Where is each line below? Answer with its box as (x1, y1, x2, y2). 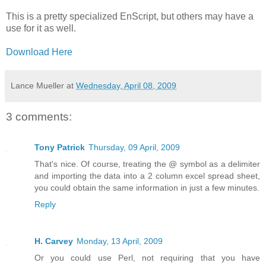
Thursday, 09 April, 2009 (88, 142, 180, 153)
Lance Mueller (11, 81, 64, 91)
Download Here (6, 47, 72, 58)
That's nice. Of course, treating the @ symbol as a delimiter (34, 159, 260, 169)
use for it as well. (6, 23, 76, 34)
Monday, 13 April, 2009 (77, 236, 163, 246)
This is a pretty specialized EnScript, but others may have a (6, 11, 254, 22)
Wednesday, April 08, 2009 (76, 81, 176, 91)
